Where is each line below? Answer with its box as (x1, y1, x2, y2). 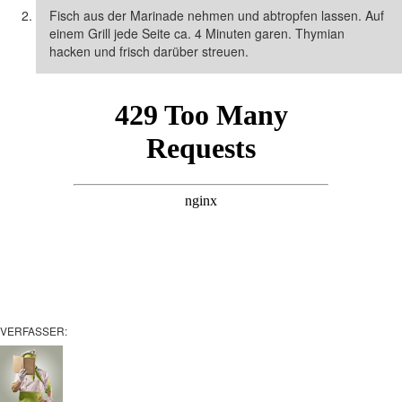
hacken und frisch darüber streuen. (49, 41, 249, 60)
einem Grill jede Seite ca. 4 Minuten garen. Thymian (49, 23, 345, 42)
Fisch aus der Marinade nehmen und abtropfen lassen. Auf (49, 5, 384, 24)
